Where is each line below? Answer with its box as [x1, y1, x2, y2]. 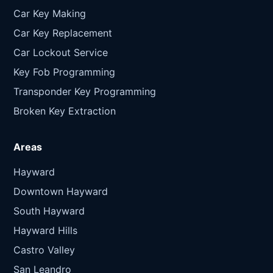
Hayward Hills [13, 224, 77, 237]
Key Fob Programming [13, 66, 115, 79]
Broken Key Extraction [13, 105, 116, 118]
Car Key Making [13, 7, 86, 20]
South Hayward [13, 205, 85, 218]
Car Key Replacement [13, 27, 112, 40]
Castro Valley [13, 244, 75, 257]
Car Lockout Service [13, 46, 108, 59]
